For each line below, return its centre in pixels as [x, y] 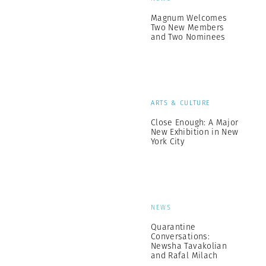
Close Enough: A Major [195, 122]
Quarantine [173, 227]
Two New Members [188, 27]
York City [168, 141]
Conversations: [180, 236]
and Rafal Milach [184, 255]
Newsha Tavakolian [189, 246]
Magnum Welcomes [189, 18]
